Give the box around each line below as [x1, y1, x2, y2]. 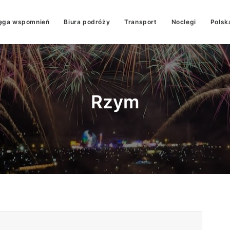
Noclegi [171, 18, 196, 26]
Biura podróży [64, 18, 110, 26]
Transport [124, 18, 157, 26]
